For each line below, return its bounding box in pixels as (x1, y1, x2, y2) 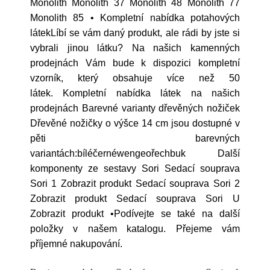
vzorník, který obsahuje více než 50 (30, 73, 240, 83)
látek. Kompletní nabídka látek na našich (30, 88, 240, 98)
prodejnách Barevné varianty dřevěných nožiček (30, 103, 240, 113)
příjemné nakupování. (30, 239, 122, 249)
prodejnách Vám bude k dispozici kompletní (30, 58, 240, 68)
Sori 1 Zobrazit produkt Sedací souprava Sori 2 (30, 178, 240, 189)
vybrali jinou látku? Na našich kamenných (30, 43, 240, 53)
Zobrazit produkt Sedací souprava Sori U (30, 193, 240, 204)
